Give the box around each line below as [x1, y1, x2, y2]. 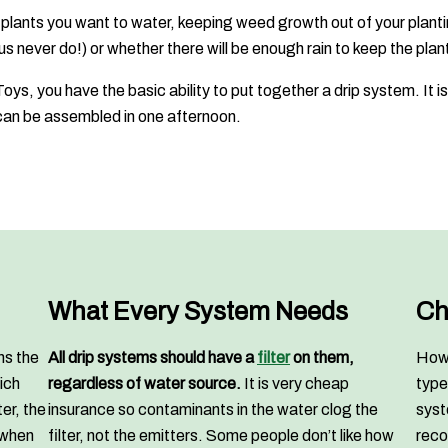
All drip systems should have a [48, 349, 257, 367]
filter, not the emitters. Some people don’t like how [48, 427, 394, 445]
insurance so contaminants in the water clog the [48, 401, 378, 419]
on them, [290, 349, 354, 367]
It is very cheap [241, 375, 349, 393]
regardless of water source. [48, 375, 241, 393]
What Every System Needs [48, 297, 348, 325]
